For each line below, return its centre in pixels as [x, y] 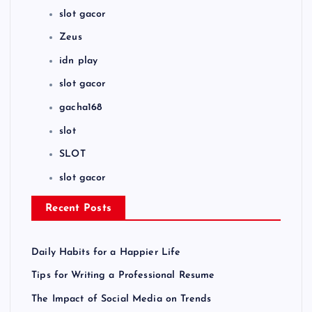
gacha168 [81, 108]
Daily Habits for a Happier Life [106, 252]
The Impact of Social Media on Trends [122, 299]
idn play [79, 61]
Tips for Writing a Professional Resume [123, 276]
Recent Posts [79, 208]
